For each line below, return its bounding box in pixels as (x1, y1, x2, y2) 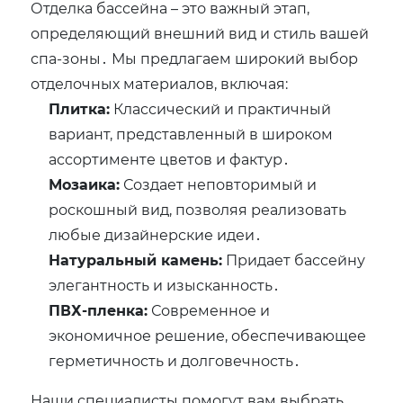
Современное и (148, 300, 271, 320)
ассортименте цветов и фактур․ (49, 149, 291, 169)
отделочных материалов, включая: (31, 74, 289, 94)
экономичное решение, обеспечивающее (49, 326, 367, 345)
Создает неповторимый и (120, 175, 318, 194)
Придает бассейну (222, 250, 366, 270)
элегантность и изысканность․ (49, 275, 281, 295)
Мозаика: (49, 175, 121, 194)
